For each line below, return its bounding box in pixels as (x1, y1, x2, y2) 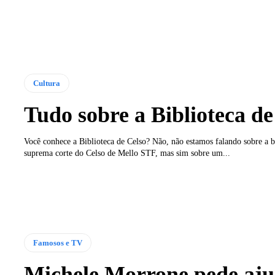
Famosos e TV (33, 238, 82, 248)
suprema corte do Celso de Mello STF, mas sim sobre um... (23, 149, 230, 158)
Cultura (33, 79, 60, 88)
